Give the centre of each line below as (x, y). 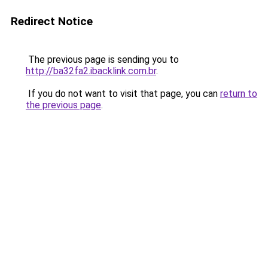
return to (239, 94)
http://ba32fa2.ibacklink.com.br (91, 71)
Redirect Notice (52, 21)
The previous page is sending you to (102, 60)
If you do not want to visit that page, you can (123, 94)
